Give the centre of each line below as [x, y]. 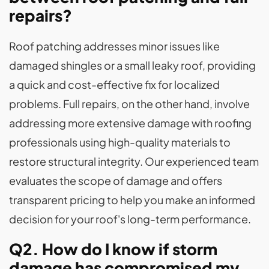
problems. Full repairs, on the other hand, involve [129, 104]
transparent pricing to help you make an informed [132, 200]
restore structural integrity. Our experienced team [134, 161]
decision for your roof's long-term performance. [130, 219]
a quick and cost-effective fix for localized [114, 84]
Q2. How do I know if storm [113, 249]
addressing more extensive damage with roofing [130, 123]
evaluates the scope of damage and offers [116, 180]
